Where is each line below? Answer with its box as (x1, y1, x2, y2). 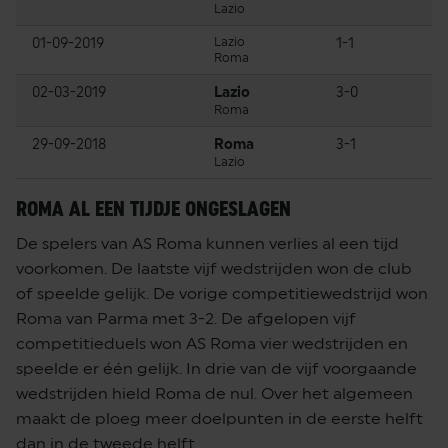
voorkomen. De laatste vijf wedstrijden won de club (16, 258, 412, 278)
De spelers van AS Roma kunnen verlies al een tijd (16, 233, 399, 253)
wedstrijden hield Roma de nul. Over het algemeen (16, 383, 413, 403)
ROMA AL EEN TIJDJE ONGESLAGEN (16, 196, 291, 221)
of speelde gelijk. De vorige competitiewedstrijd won (16, 283, 428, 303)
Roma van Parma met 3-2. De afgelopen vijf (16, 308, 356, 328)
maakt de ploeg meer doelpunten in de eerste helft (16, 408, 423, 428)
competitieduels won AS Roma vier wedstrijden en (16, 333, 408, 353)
